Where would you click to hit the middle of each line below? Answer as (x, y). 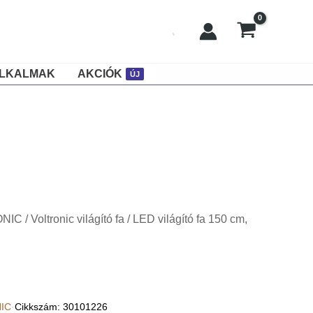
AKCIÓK (100, 74)
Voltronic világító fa (77, 219)
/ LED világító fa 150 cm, (185, 219)
